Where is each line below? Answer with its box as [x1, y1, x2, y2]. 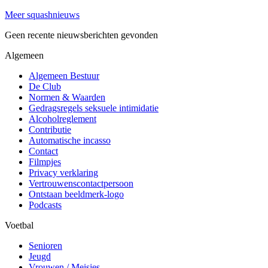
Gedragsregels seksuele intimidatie [29, 102, 159, 113]
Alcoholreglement [29, 113, 96, 124]
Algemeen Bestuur [29, 70, 99, 81]
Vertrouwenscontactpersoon [29, 178, 133, 188]
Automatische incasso [29, 135, 111, 145]
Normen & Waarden [29, 92, 105, 102]
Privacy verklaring [29, 167, 98, 178]
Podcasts [29, 199, 62, 210]
